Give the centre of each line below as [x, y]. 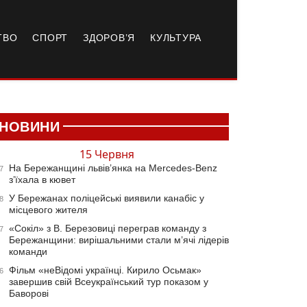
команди [28, 251]
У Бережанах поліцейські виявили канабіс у [107, 198]
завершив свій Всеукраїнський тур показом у [109, 282]
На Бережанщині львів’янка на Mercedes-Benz [113, 168]
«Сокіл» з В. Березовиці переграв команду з [108, 228]
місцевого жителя [48, 210]
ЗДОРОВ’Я [109, 38]
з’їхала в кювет [42, 180]
